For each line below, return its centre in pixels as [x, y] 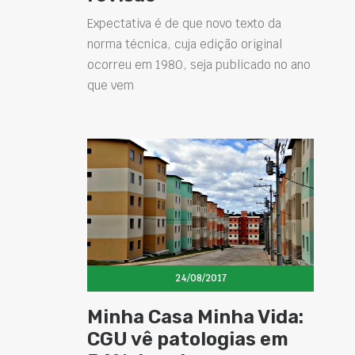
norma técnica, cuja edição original [185, 44]
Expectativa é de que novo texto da [184, 23]
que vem [111, 85]
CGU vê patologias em [188, 339]
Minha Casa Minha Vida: [195, 317]
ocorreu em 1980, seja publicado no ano [199, 64]
